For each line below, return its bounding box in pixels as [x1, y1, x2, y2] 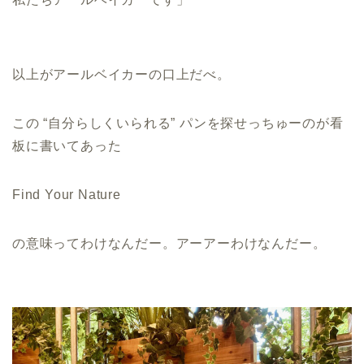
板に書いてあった [12, 139, 122, 154]
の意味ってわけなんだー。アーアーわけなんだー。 [12, 236, 327, 251]
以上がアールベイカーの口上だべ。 [12, 67, 231, 82]
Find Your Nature [12, 188, 121, 202]
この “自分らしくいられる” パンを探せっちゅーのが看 [12, 116, 344, 131]
